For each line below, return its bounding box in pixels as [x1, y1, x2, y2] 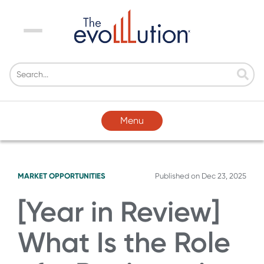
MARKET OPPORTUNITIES [18, 171, 105, 180]
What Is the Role [18, 225, 230, 259]
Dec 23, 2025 [202, 171, 246, 180]
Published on [155, 171, 202, 180]
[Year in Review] [18, 194, 220, 229]
